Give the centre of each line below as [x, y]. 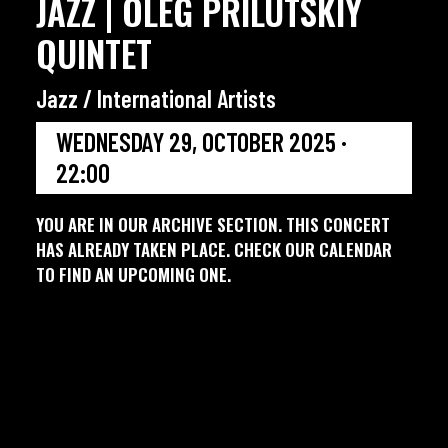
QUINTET [94, 53]
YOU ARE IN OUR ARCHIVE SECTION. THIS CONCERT [213, 224]
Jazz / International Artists [156, 98]
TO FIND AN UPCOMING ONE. [133, 274]
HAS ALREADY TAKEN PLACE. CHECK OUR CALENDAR [214, 249]
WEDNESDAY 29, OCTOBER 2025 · [201, 141]
